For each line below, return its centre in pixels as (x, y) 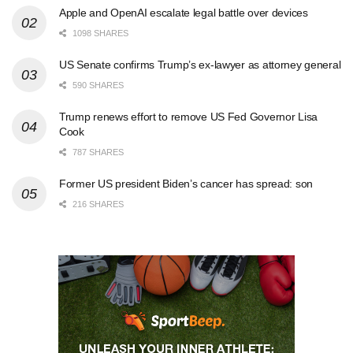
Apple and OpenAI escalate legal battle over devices (184, 13)
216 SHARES (97, 204)
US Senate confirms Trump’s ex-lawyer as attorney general (200, 65)
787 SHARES (97, 152)
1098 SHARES (99, 33)
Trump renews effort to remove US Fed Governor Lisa (189, 117)
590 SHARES (97, 85)
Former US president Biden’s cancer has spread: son (186, 184)
